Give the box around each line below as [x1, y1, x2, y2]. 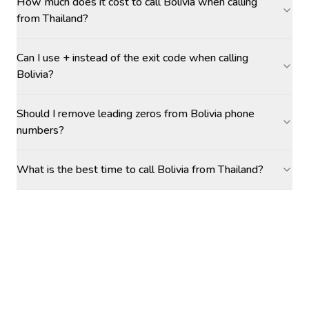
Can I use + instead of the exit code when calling [17, 50, 248, 66]
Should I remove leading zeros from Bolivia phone [17, 106, 255, 121]
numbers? [17, 123, 64, 138]
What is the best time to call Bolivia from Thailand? [17, 162, 263, 177]
